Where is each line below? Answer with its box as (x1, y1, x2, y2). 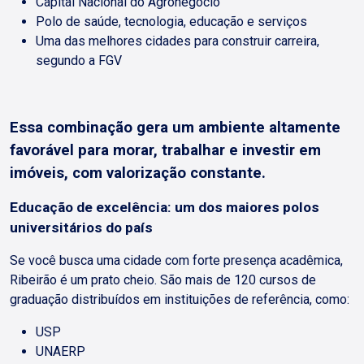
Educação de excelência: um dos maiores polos (10, 199, 319, 215)
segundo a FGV (36, 53, 125, 68)
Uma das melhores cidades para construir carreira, (36, 33, 319, 49)
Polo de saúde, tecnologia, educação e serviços (36, 14, 310, 29)
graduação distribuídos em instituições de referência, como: (10, 292, 353, 307)
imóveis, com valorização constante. (10, 164, 270, 182)
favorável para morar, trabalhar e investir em (10, 141, 321, 159)
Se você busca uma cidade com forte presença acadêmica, (10, 253, 343, 268)
